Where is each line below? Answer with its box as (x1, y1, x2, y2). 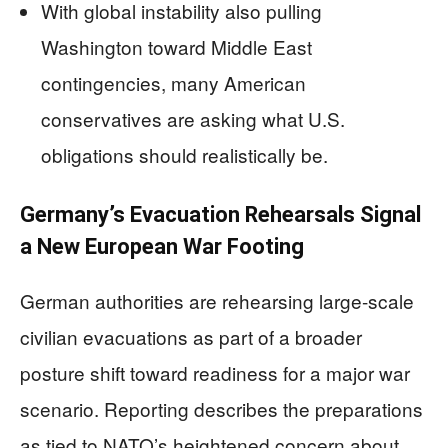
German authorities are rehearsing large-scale (20, 286, 414, 314)
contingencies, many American (41, 68, 306, 96)
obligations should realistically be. (41, 140, 328, 168)
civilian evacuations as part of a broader (20, 322, 362, 350)
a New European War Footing (20, 233, 304, 259)
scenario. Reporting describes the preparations (20, 394, 423, 422)
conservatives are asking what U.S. (41, 104, 345, 132)
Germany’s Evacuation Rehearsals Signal (20, 201, 421, 227)
